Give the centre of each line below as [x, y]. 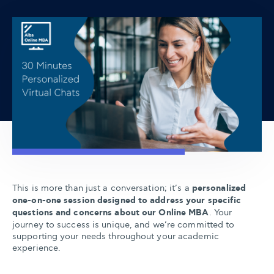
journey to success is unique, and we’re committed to [124, 225]
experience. [37, 248]
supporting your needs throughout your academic [116, 236]
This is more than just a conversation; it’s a [102, 188]
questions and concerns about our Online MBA [111, 213]
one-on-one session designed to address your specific [127, 201]
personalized [219, 188]
